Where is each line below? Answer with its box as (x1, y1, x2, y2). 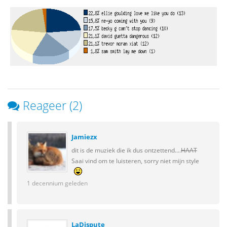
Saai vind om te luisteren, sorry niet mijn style (71, 157, 199, 165)
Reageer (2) (23, 97, 82, 114)
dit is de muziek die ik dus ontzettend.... (71, 146, 181, 155)
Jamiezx (71, 132, 97, 142)
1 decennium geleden (27, 179, 88, 187)
